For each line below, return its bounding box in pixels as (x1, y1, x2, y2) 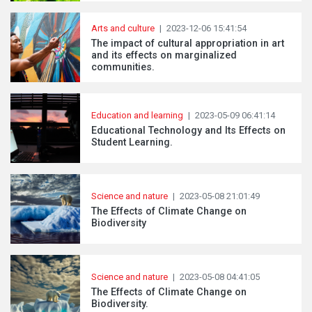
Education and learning (91, 109, 183, 120)
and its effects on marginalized (91, 49, 237, 61)
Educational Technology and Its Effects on (91, 124, 286, 136)
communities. (91, 61, 155, 73)
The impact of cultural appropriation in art (91, 38, 284, 49)
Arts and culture (91, 23, 155, 33)
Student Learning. (91, 136, 173, 148)
